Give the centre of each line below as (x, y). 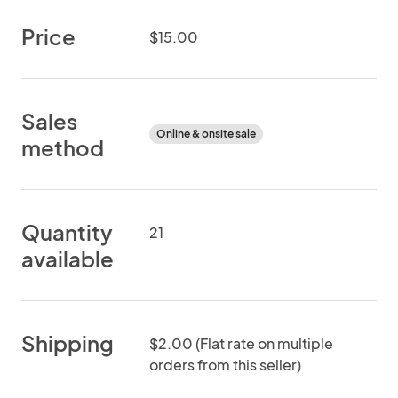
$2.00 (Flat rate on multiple (241, 343)
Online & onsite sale (206, 134)
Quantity (67, 232)
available (68, 259)
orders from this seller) (225, 365)
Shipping (68, 343)
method (63, 147)
